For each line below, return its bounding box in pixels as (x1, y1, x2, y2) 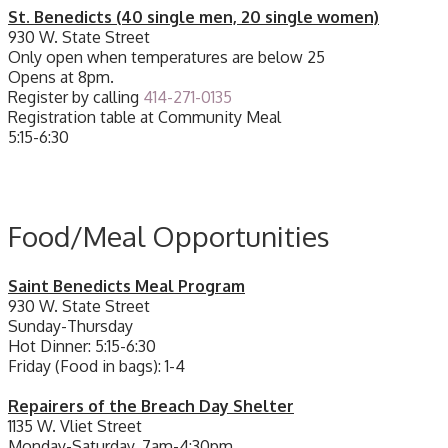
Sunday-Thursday (8, 316, 133, 337)
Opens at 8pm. (8, 66, 114, 87)
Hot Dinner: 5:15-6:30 (8, 336, 156, 357)
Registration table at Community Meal (8, 106, 281, 127)
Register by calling (8, 86, 143, 107)
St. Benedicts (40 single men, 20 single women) (8, 6, 379, 27)
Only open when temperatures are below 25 (8, 46, 325, 67)
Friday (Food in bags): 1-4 (8, 356, 185, 377)
